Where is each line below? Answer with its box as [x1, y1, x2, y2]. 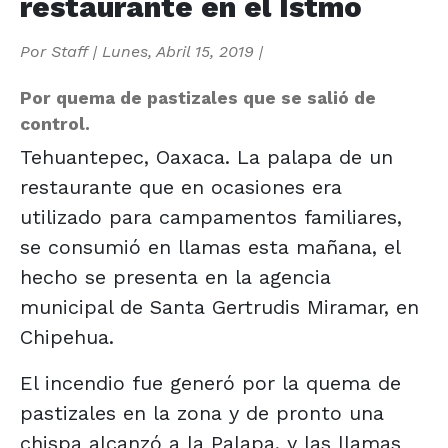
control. [20, 113, 90, 134]
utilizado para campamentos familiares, [20, 204, 402, 229]
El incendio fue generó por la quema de [20, 370, 401, 395]
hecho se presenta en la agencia [20, 264, 331, 289]
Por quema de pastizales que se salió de [20, 87, 376, 108]
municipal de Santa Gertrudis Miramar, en [20, 294, 419, 319]
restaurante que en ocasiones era [20, 174, 342, 199]
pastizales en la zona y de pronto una [20, 400, 384, 425]
